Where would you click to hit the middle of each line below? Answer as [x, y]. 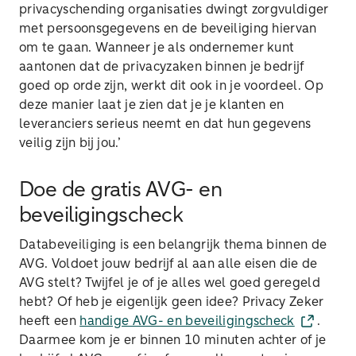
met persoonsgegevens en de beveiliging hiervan [168, 29]
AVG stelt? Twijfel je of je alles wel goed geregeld [170, 283]
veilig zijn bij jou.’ [70, 143]
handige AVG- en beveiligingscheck [187, 321]
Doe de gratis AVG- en [121, 191]
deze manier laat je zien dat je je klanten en [152, 105]
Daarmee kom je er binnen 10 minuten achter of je [173, 340]
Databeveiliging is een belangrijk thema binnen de [173, 245]
